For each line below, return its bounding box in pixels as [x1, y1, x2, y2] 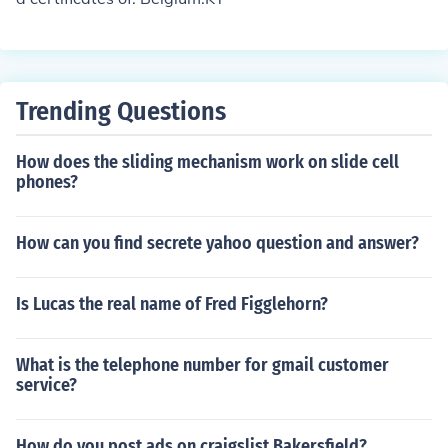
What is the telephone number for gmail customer [16, 354, 389, 376]
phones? [16, 171, 78, 193]
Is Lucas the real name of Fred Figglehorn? [16, 293, 328, 315]
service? [16, 374, 77, 396]
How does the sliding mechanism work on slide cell [16, 151, 399, 173]
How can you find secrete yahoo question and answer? [16, 232, 419, 254]
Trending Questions [16, 96, 226, 127]
